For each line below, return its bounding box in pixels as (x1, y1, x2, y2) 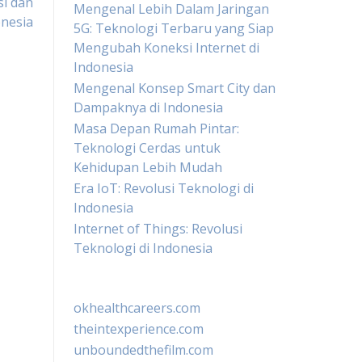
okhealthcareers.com (74, 299, 200, 317)
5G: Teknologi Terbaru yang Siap (74, 19, 274, 37)
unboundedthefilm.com (74, 341, 213, 359)
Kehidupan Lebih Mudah (74, 158, 222, 176)
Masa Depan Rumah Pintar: (74, 120, 239, 137)
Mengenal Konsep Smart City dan (74, 79, 276, 97)
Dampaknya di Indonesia (74, 99, 223, 116)
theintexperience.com (74, 320, 204, 338)
